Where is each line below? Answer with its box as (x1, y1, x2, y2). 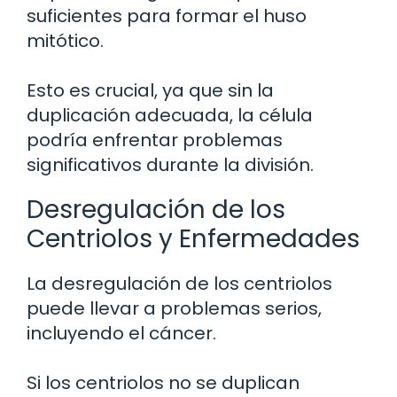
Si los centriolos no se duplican (27, 370, 300, 395)
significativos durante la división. (27, 152, 314, 177)
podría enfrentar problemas (27, 127, 283, 152)
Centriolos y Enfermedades (27, 221, 360, 256)
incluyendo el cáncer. (27, 320, 216, 346)
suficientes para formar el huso (27, 3, 307, 28)
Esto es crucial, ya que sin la (27, 77, 274, 103)
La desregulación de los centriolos (27, 270, 332, 296)
